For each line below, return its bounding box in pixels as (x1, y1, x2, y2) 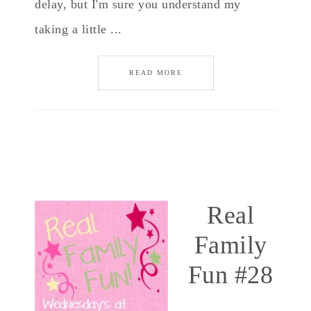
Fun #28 (187, 261, 274, 289)
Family (194, 231, 267, 259)
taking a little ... (35, 22, 122, 36)
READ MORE (128, 69, 183, 76)
